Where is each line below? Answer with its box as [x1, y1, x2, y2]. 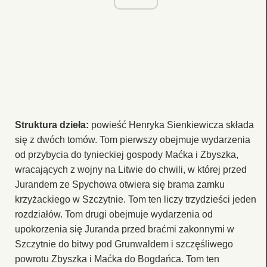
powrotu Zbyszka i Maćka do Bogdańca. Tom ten [15, 253, 219, 264]
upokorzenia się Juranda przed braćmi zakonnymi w [15, 223, 234, 234]
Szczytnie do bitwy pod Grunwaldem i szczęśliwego [15, 238, 233, 249]
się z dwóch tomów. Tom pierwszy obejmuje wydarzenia [15, 134, 250, 145]
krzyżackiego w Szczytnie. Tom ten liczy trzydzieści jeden [15, 194, 256, 204]
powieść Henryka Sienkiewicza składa [91, 119, 254, 130]
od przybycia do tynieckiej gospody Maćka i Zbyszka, [15, 149, 238, 160]
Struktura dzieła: [15, 119, 91, 130]
